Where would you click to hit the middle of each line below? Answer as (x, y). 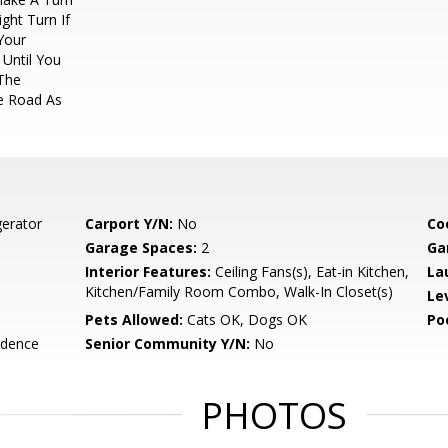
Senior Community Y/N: (168, 343)
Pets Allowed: (134, 319)
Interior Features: (148, 271)
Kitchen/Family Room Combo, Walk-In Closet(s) (239, 291)
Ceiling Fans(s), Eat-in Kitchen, (310, 271)
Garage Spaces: (141, 247)
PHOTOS (274, 415)
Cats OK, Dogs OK (245, 319)
